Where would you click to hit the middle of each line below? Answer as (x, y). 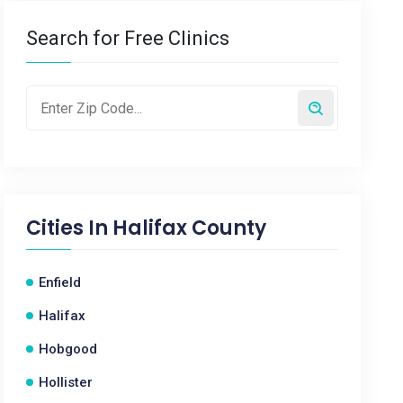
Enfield (60, 282)
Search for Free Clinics (128, 38)
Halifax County (190, 228)
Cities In (70, 228)
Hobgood (68, 349)
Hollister (66, 382)
